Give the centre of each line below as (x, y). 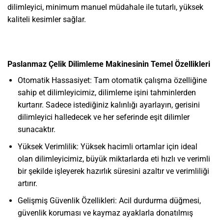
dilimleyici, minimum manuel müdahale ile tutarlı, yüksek (105, 7)
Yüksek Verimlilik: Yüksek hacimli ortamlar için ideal (107, 147)
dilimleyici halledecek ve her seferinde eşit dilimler (103, 117)
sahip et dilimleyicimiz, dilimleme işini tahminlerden (107, 93)
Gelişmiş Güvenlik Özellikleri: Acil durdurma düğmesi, (109, 200)
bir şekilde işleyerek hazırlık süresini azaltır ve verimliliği (113, 171)
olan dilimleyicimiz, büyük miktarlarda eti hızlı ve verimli (114, 159)
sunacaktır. (36, 130)
